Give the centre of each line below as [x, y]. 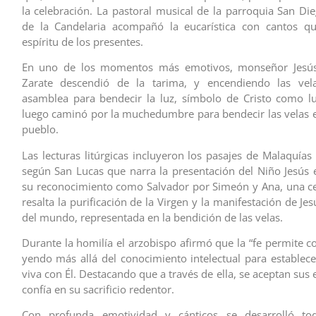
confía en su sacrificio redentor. [98, 289]
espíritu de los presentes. [82, 41]
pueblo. [40, 129]
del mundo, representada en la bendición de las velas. [152, 217]
